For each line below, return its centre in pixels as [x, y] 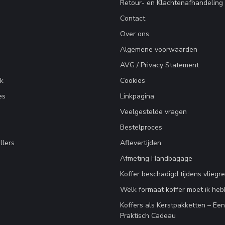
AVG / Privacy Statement [159, 65]
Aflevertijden [141, 143]
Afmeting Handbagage [156, 159]
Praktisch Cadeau [148, 216]
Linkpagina [137, 96]
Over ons [135, 34]
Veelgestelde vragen [153, 112]
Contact [133, 19]
